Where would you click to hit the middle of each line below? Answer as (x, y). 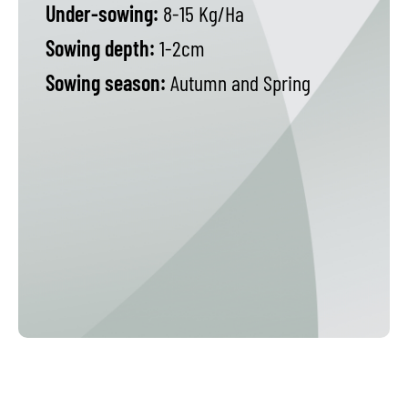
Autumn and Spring (238, 83)
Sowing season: (106, 83)
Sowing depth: (100, 48)
